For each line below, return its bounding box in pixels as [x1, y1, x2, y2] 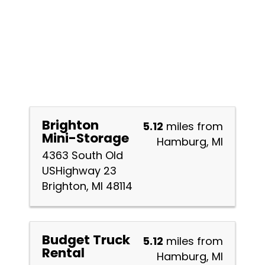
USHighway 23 [42, 163, 117, 178]
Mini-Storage [42, 129, 129, 147]
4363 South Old [42, 148, 123, 163]
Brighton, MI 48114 [42, 179, 132, 193]
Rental [42, 244, 85, 262]
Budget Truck [42, 231, 130, 249]
